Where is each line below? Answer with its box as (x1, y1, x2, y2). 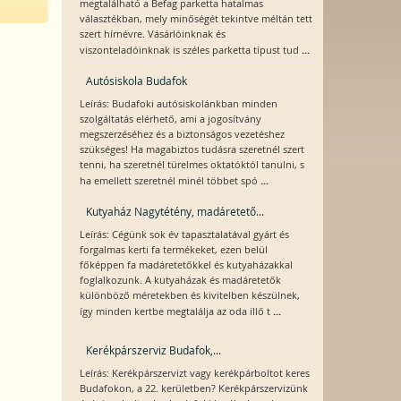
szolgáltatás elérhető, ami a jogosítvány (79, 113, 261, 125)
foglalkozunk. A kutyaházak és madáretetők (79, 274, 281, 286)
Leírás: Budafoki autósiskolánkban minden (79, 98, 277, 110)
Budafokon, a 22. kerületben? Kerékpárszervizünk (79, 382, 308, 395)
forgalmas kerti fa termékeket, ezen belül (79, 243, 268, 256)
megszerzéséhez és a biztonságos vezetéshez (79, 128, 285, 141)
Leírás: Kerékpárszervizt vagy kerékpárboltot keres (79, 367, 310, 380)
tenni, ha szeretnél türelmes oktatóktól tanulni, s (79, 158, 304, 171)
